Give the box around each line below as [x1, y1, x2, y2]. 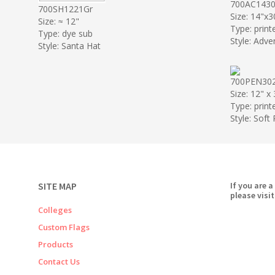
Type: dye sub [38, 27, 93, 39]
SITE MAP [38, 180, 77, 192]
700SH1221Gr [38, 2, 93, 15]
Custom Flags [38, 222, 90, 233]
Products [38, 239, 73, 250]
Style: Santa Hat [38, 39, 101, 52]
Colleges [38, 204, 72, 215]
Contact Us [38, 256, 80, 267]
